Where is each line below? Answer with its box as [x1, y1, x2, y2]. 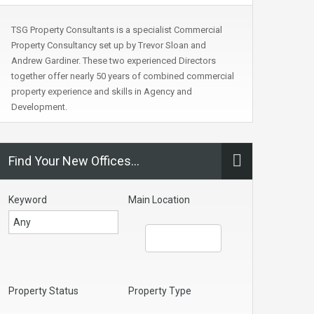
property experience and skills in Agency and [11, 86, 192, 97]
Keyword [8, 194, 47, 205]
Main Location [128, 194, 190, 205]
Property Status [8, 285, 78, 296]
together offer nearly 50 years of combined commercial [11, 71, 234, 81]
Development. [11, 102, 67, 112]
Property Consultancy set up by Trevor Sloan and [11, 40, 206, 50]
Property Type [128, 285, 191, 296]
